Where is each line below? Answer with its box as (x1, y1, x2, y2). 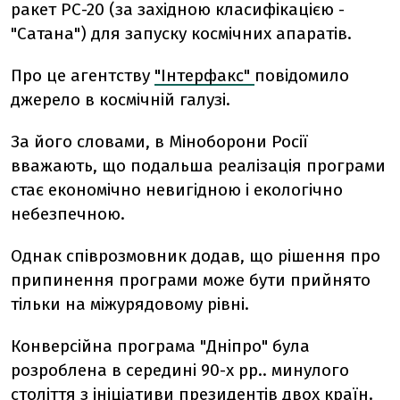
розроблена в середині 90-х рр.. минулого (11, 360, 349, 380)
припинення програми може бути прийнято (11, 270, 371, 290)
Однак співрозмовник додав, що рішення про (11, 246, 380, 266)
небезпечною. (11, 204, 125, 224)
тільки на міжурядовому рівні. (11, 294, 249, 314)
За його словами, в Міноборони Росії (11, 131, 308, 152)
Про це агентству (11, 65, 154, 86)
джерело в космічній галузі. (11, 89, 230, 110)
